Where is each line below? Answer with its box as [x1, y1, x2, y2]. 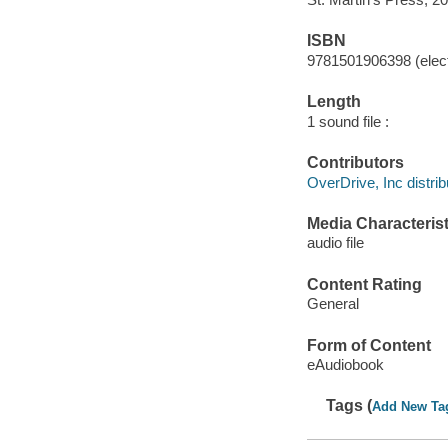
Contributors [306, 154, 404, 172]
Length [306, 93, 361, 111]
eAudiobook [306, 356, 384, 374]
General [306, 295, 359, 313]
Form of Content [306, 336, 431, 354]
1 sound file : [306, 112, 389, 130]
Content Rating [306, 275, 422, 293]
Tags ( [326, 397, 373, 415]
